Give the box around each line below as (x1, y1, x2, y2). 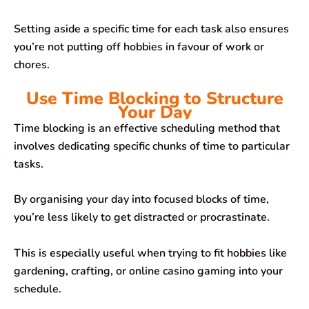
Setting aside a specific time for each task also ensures (14, 21, 289, 37)
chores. (14, 57, 50, 73)
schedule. (14, 281, 61, 297)
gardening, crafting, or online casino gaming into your (14, 263, 283, 279)
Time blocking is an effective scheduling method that (14, 120, 280, 136)
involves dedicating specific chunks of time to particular (14, 138, 290, 154)
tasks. (14, 156, 43, 172)
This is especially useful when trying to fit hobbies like (14, 246, 287, 261)
